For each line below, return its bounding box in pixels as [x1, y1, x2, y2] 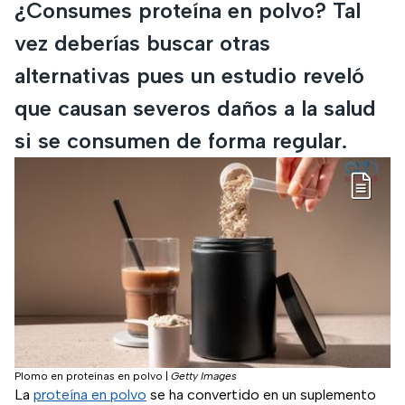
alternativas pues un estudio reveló [14, 61, 364, 89]
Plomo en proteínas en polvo [14, 370, 163, 383]
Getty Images [171, 370, 237, 383]
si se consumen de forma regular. [14, 127, 347, 154]
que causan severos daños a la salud [14, 94, 376, 121]
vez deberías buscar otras [14, 29, 270, 56]
